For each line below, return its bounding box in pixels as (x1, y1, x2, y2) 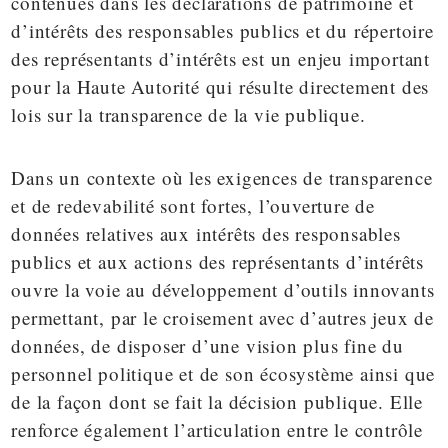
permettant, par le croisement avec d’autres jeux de (11, 305, 435, 331)
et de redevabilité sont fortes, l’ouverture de (11, 193, 376, 219)
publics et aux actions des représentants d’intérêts (11, 249, 425, 275)
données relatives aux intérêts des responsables (11, 221, 401, 247)
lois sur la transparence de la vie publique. (11, 102, 366, 128)
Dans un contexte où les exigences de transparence (11, 165, 433, 191)
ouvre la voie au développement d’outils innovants (11, 277, 435, 303)
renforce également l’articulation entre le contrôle (11, 417, 424, 443)
